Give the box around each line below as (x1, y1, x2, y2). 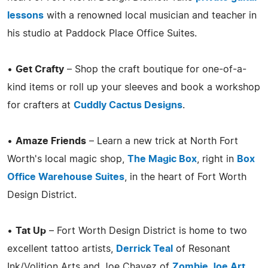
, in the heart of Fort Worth (124, 172, 246, 182)
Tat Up (16, 226, 46, 236)
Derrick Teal (116, 243, 173, 254)
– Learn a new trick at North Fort (86, 136, 238, 146)
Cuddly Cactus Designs (74, 100, 182, 110)
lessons (7, 10, 44, 20)
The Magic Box (127, 154, 197, 164)
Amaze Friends (16, 136, 86, 146)
